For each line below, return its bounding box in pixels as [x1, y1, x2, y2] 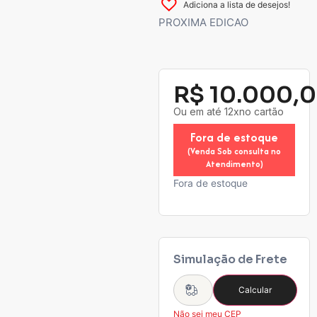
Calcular [238, 284, 272, 295]
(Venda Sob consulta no [188, 145, 281, 158]
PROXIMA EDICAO [158, 16, 248, 29]
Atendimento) [205, 158, 263, 171]
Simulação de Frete [173, 251, 287, 267]
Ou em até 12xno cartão [173, 105, 284, 118]
